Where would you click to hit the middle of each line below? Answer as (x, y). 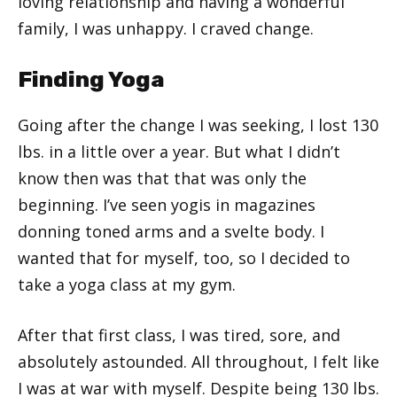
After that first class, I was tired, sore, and (179, 335)
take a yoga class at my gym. (127, 284)
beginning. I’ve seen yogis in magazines (167, 204)
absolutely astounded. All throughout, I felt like (198, 361)
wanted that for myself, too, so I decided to (184, 257)
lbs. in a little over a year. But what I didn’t (179, 151)
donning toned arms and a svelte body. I (171, 231)
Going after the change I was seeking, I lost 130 (198, 125)
